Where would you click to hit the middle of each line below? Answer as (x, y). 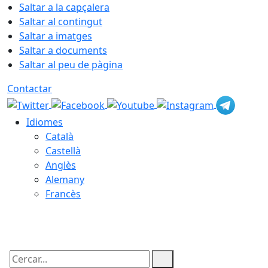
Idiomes (45, 122)
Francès (63, 194)
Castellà (63, 151)
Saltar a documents (63, 50)
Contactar (30, 89)
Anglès (61, 165)
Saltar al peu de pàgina (71, 65)
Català (60, 136)
